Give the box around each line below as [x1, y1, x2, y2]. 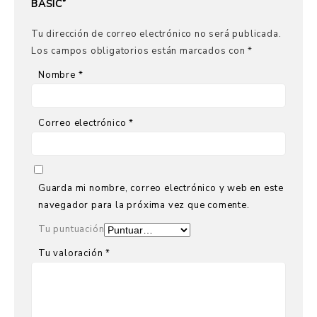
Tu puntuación [38, 223, 105, 236]
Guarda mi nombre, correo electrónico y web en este [38, 182, 284, 195]
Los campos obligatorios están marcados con [31, 45, 248, 57]
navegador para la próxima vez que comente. [38, 199, 250, 212]
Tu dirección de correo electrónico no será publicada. [31, 28, 282, 40]
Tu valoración [38, 247, 106, 260]
